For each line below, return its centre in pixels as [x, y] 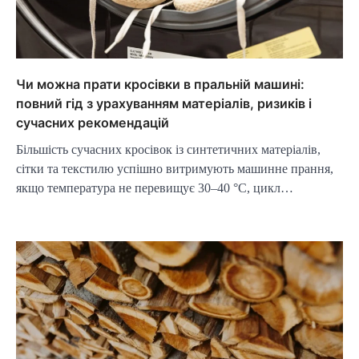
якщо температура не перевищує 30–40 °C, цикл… [155, 188]
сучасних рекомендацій [93, 123]
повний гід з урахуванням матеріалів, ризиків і [164, 104]
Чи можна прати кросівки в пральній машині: [160, 85]
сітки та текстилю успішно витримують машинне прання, [175, 169]
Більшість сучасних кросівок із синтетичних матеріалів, [168, 150]
